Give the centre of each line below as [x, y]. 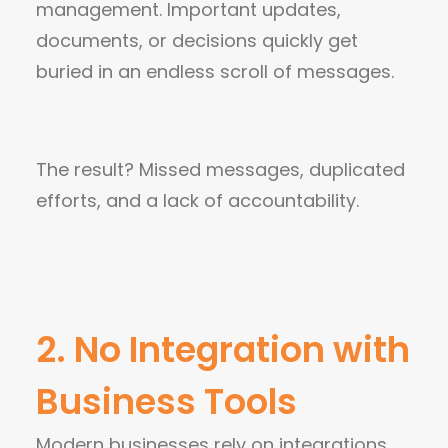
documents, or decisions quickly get [197, 40]
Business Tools [166, 401]
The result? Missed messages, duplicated [220, 169]
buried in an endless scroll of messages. [215, 71]
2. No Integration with [223, 349]
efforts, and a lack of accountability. [197, 200]
